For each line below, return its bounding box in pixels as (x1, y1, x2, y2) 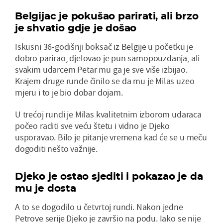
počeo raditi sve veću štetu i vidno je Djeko (15, 120, 170, 132)
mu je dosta (15, 182, 76, 195)
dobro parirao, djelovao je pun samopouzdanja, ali (15, 52, 200, 64)
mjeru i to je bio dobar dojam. (15, 87, 123, 99)
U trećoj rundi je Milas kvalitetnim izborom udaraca (15, 109, 202, 120)
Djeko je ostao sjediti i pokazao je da (15, 170, 203, 183)
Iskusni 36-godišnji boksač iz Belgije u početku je (15, 41, 194, 53)
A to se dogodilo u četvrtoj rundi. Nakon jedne (15, 201, 183, 213)
